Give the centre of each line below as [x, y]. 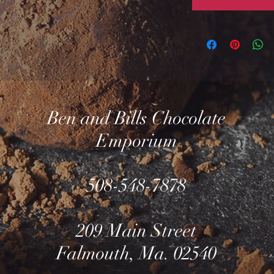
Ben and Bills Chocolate [137, 118]
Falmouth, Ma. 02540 [137, 254]
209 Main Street [137, 231]
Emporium [136, 141]
